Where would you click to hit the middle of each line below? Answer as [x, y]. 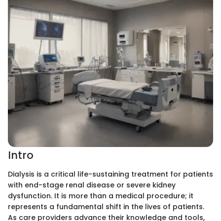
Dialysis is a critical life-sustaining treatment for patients [110, 174]
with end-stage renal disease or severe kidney [92, 185]
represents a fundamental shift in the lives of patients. [106, 206]
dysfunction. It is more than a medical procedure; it [101, 196]
